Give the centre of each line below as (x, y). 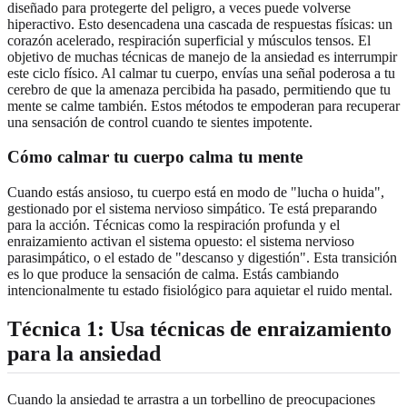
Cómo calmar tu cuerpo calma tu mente (155, 157)
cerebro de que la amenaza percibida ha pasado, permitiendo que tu (199, 89)
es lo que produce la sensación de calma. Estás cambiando (173, 274)
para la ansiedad (84, 353)
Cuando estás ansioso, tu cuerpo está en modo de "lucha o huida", (196, 193)
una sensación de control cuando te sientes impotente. (160, 122)
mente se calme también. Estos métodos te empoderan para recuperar (203, 105)
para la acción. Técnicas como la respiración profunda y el (174, 225)
